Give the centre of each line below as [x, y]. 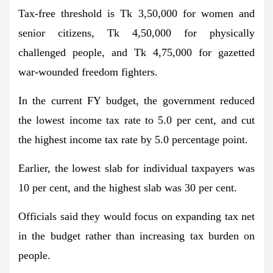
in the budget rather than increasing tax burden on [136, 236]
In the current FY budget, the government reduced [136, 101]
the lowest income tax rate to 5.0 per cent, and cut [136, 120]
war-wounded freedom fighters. [88, 72]
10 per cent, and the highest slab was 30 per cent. [128, 188]
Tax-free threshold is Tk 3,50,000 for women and [136, 13]
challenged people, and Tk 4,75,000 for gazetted [136, 52]
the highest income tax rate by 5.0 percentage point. [133, 140]
